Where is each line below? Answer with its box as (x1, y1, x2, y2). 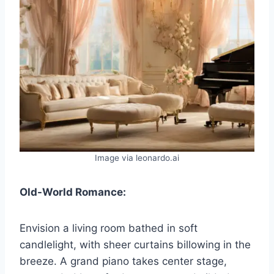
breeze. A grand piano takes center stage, (20, 255, 227, 268)
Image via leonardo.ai (95, 153, 179, 163)
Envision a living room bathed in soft (20, 222, 198, 235)
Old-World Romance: (20, 186, 126, 199)
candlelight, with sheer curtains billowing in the (20, 239, 251, 251)
